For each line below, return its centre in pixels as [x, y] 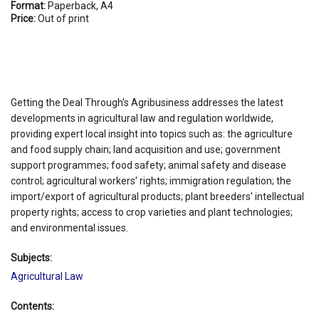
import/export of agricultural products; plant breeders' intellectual [157, 196]
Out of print [63, 18]
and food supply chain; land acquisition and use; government [146, 149]
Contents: [32, 306]
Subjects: [31, 257]
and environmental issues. [69, 228]
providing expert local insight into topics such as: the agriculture [152, 134]
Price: [24, 18]
